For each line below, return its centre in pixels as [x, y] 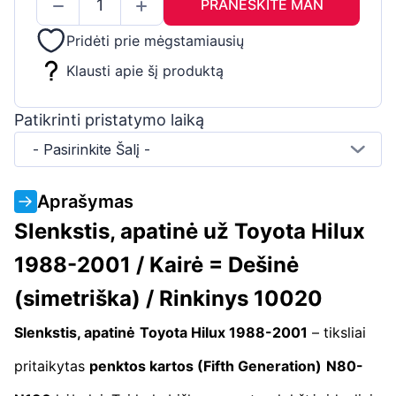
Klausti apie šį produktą [145, 70]
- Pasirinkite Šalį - [91, 149]
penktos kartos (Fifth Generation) [206, 366]
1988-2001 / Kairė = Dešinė [156, 264]
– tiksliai [337, 332]
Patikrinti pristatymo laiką [109, 119]
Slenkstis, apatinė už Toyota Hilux [190, 231]
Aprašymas [85, 201]
